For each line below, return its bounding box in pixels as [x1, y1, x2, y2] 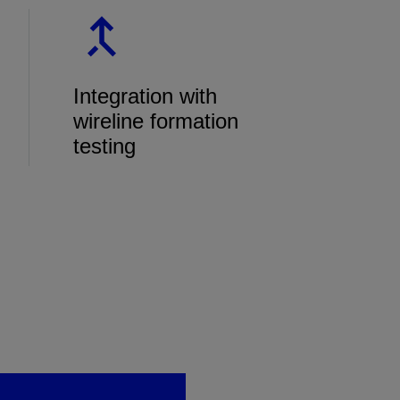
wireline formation [73, 109, 238, 133]
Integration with [73, 84, 217, 108]
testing [73, 134, 136, 158]
